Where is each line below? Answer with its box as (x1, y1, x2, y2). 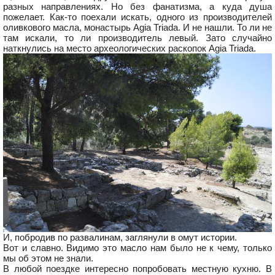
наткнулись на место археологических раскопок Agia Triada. (3, 42, 256, 53)
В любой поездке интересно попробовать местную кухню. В (3, 263, 272, 274)
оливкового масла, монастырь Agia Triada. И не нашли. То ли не (3, 21, 272, 33)
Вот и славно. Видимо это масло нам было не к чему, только (3, 242, 272, 253)
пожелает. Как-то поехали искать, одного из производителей (3, 11, 272, 22)
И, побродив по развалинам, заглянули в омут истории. (3, 231, 237, 242)
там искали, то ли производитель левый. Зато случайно (3, 32, 272, 43)
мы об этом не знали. (3, 252, 93, 263)
